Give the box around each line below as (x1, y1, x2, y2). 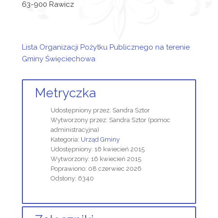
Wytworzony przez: (51, 116, 109, 124)
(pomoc (146, 116, 170, 124)
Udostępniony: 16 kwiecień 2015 (51, 145, 145, 153)
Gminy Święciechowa (22, 54, 95, 63)
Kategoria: (51, 136, 81, 143)
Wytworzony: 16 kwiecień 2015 (51, 155, 141, 163)
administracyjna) (51, 126, 99, 133)
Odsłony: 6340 (51, 175, 94, 182)
